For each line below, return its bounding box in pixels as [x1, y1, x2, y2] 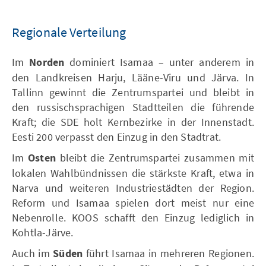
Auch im [12, 246, 53, 260]
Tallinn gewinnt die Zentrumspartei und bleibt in [12, 85, 254, 99]
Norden [29, 55, 65, 70]
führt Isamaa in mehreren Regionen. [83, 246, 255, 260]
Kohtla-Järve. [12, 225, 74, 239]
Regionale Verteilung [12, 23, 126, 40]
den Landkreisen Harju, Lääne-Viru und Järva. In [12, 70, 254, 84]
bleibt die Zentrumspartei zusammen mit [56, 150, 254, 164]
